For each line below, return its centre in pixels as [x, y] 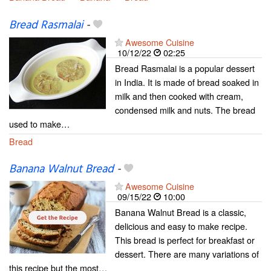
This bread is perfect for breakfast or [185, 240]
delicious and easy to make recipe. [181, 226]
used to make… [39, 123]
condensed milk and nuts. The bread [185, 109]
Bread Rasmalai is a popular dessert [185, 68]
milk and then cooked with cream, [179, 96]
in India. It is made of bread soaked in [187, 82]
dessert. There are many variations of [187, 253]
